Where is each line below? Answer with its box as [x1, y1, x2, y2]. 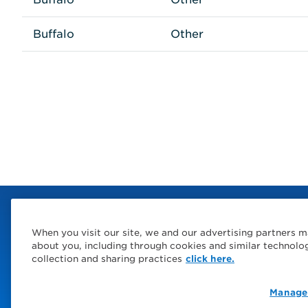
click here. [186, 254, 234, 264]
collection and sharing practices [32, 254, 182, 264]
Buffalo [33, 27, 74, 41]
